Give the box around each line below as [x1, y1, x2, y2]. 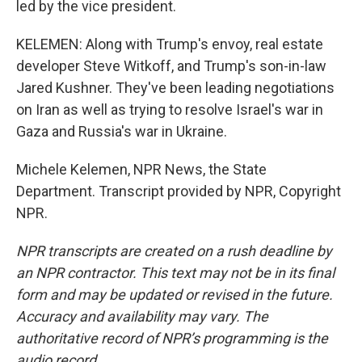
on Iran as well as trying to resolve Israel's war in [16, 101, 323, 118]
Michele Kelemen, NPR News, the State [16, 161, 267, 178]
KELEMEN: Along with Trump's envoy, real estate [16, 36, 323, 53]
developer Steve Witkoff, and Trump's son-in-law [16, 57, 326, 74]
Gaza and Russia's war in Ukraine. [16, 123, 227, 140]
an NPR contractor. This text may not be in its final [16, 264, 335, 281]
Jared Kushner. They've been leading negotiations [16, 79, 335, 96]
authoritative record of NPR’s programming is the [16, 330, 328, 347]
